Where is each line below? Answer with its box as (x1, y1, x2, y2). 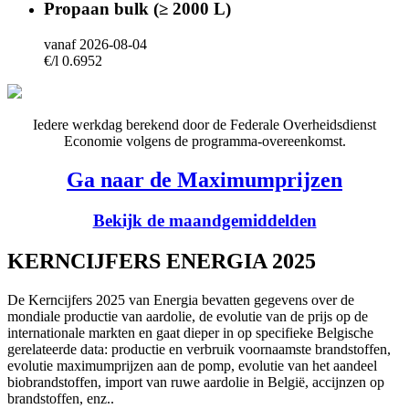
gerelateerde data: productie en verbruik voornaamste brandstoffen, (7, 341, 391, 357)
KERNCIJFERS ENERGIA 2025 (7, 248, 316, 273)
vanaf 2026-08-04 (44, 37, 147, 53)
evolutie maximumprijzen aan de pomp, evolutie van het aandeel (7, 357, 377, 373)
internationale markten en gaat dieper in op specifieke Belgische (7, 324, 373, 341)
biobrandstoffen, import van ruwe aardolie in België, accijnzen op (7, 373, 384, 390)
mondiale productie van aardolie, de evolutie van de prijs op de (7, 308, 368, 324)
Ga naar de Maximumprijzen (67, 167, 342, 192)
